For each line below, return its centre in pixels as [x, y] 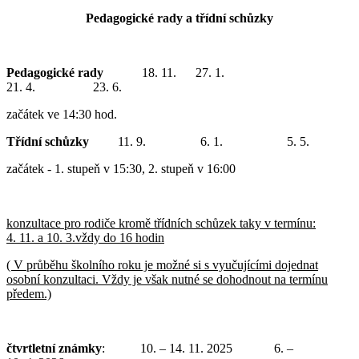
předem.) [29, 293]
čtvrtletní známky [54, 348]
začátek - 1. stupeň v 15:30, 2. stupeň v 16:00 [121, 168]
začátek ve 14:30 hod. [62, 114]
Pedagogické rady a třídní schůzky [179, 18]
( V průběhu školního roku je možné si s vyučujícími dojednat [162, 264]
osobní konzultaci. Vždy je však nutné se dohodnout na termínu [167, 279]
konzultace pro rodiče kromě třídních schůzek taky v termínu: [161, 223]
